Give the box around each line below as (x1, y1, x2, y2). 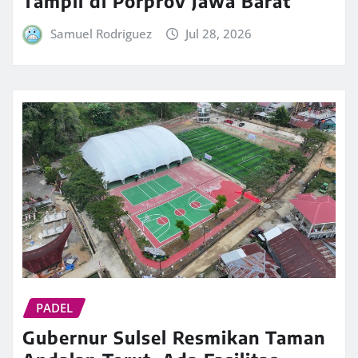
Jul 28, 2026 (185, 26, 253, 42)
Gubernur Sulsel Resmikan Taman (22, 325, 325, 348)
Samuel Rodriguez (50, 26, 152, 42)
